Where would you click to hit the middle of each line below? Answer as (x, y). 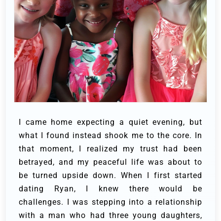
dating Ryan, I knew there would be (110, 188)
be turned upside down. (70, 175)
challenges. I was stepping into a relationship (110, 202)
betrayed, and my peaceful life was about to (110, 162)
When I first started (162, 175)
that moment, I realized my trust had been (110, 148)
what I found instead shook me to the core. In (110, 135)
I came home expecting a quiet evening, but (110, 122)
